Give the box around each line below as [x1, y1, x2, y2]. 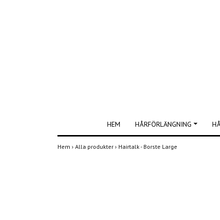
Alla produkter [75, 143, 115, 150]
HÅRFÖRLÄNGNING [135, 120, 192, 129]
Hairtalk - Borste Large [118, 143, 179, 150]
